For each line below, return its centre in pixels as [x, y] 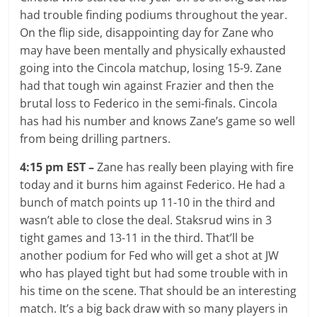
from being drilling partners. [96, 138]
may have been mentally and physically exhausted [153, 50]
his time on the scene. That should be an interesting [158, 290]
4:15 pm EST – [59, 167]
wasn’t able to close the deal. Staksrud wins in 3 [146, 220]
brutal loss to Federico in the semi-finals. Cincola [149, 103]
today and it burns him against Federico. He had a [153, 184]
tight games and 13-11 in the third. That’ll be [137, 237]
